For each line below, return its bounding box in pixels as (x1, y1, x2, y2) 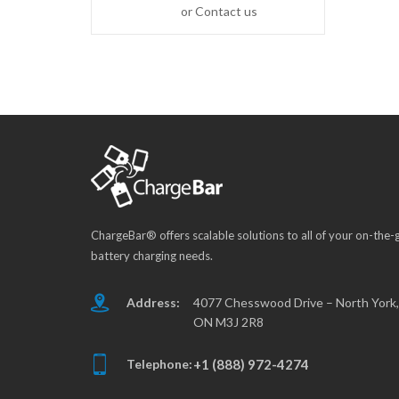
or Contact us (180, 4, 257, 19)
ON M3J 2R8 (193, 314, 264, 330)
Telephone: (126, 356, 192, 372)
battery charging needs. (91, 248, 213, 264)
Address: (126, 295, 180, 311)
